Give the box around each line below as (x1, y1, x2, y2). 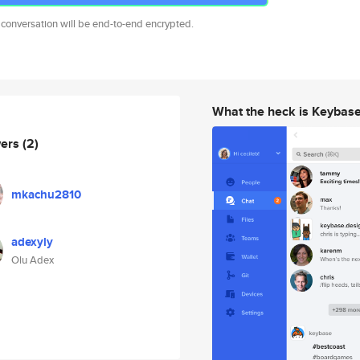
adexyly (11, 233, 53, 251)
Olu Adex (11, 252, 54, 268)
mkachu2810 (11, 186, 81, 203)
